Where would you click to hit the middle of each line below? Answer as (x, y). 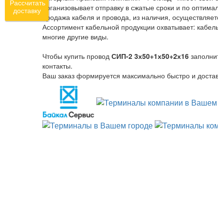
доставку (27, 11)
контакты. (57, 66)
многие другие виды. (75, 36)
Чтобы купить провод (77, 56)
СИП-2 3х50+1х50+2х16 (151, 56)
